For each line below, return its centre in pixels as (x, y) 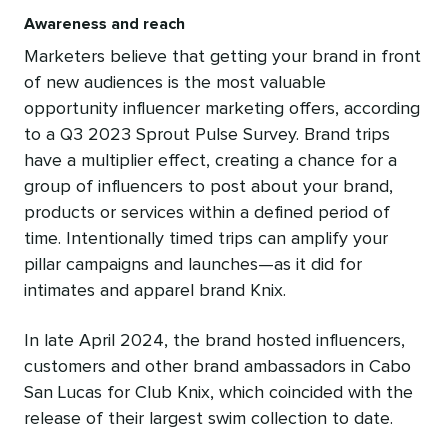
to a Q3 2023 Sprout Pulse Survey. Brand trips (207, 135)
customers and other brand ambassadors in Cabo (217, 367)
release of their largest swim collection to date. (208, 419)
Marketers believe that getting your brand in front (222, 57)
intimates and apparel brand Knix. (155, 291)
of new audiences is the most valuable (175, 83)
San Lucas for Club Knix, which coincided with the (218, 393)
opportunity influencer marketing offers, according (222, 109)
